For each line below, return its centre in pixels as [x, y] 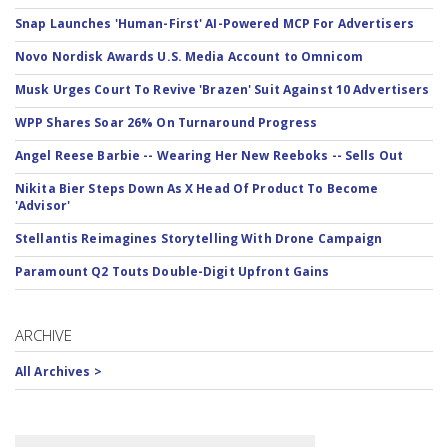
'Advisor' [43, 205]
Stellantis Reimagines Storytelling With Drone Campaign [199, 238]
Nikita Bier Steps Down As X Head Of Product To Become [197, 188]
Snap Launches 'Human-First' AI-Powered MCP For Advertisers [214, 23]
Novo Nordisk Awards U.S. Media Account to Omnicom [189, 56]
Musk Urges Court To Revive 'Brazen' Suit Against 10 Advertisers [222, 89]
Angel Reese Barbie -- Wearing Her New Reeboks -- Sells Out [209, 155]
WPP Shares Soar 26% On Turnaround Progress [166, 122]
